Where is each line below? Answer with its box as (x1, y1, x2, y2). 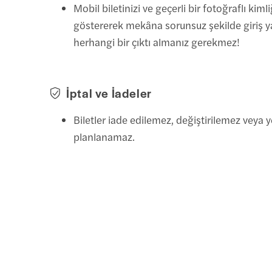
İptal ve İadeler (66, 84, 152, 101)
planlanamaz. (73, 129, 135, 144)
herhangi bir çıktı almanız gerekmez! (73, 34, 240, 49)
